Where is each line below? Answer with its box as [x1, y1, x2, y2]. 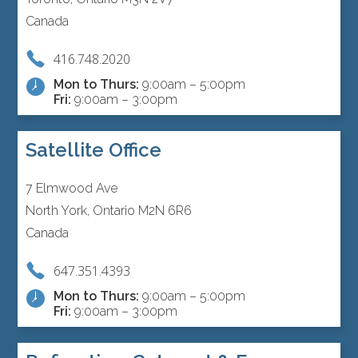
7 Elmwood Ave [26, 181, 118, 197]
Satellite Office [26, 138, 162, 162]
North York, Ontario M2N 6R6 [26, 203, 193, 219]
